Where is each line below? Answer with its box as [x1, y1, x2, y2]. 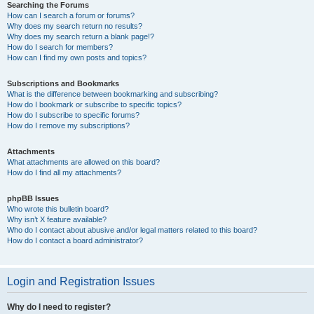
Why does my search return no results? [7, 22, 142, 30]
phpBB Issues [7, 194, 59, 203]
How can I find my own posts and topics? [7, 53, 146, 62]
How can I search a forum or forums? [7, 11, 135, 20]
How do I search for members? [7, 43, 113, 51]
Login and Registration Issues [7, 275, 155, 287]
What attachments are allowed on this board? [7, 158, 160, 166]
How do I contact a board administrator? [7, 236, 143, 245]
